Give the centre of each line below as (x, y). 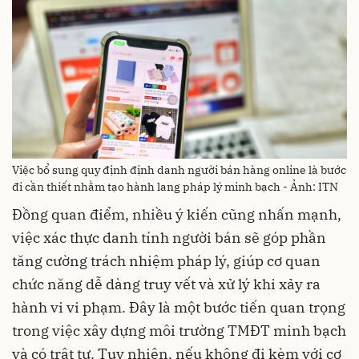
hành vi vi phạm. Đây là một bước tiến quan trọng (179, 307)
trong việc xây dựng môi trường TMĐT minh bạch (179, 330)
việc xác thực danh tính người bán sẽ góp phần (169, 237)
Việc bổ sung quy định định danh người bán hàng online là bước (179, 169)
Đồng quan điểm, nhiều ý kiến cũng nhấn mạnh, (177, 214)
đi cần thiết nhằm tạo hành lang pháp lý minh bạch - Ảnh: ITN (175, 186)
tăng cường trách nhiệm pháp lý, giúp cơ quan (166, 260)
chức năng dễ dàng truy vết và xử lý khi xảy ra (166, 284)
